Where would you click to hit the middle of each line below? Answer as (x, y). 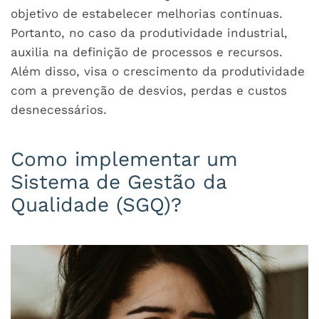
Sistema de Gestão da (119, 182)
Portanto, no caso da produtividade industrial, (149, 33)
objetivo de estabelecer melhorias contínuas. (147, 14)
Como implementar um (124, 159)
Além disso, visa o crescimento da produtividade (158, 71)
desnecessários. (59, 110)
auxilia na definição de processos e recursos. (147, 52)
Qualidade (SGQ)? (96, 205)
